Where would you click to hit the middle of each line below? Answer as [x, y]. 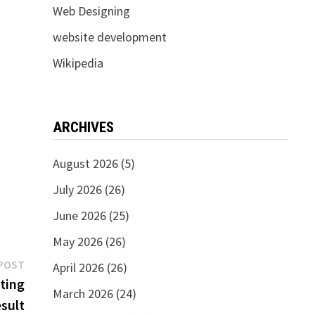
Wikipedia [78, 63]
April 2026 [78, 268]
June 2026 [79, 216]
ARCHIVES [83, 127]
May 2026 [77, 242]
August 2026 [85, 163]
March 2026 [83, 294]
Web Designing [91, 11]
